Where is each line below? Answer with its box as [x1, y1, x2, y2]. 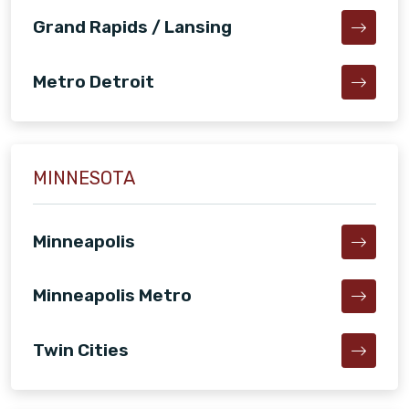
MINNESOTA [33, 166, 135, 189]
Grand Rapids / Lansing [33, 16, 232, 38]
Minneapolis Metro [33, 285, 192, 307]
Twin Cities [33, 340, 129, 362]
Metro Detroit [33, 70, 154, 92]
